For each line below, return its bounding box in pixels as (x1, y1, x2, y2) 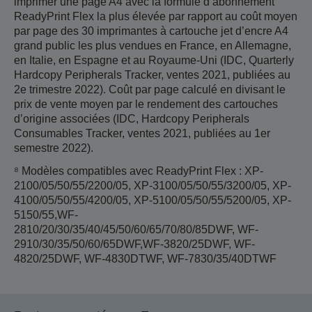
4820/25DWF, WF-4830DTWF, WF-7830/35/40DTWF (14, 252, 276, 265)
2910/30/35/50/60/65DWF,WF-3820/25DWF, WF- (14, 237, 255, 250)
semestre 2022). (14, 141, 93, 154)
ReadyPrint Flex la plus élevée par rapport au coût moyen (14, 10, 297, 22)
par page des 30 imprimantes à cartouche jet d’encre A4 (14, 24, 288, 37)
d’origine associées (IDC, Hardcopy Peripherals (14, 112, 249, 125)
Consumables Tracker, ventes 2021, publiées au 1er (14, 127, 270, 139)
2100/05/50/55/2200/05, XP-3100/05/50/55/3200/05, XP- (14, 179, 291, 192)
